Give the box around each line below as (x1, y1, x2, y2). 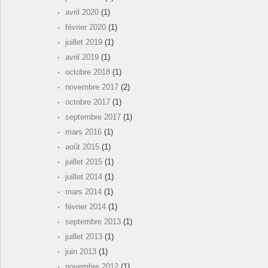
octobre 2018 (65, 68, 110, 77)
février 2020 (65, 23, 106, 32)
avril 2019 (65, 53, 99, 62)
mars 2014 (65, 187, 102, 197)
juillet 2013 (65, 232, 102, 242)
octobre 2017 (65, 98, 110, 107)
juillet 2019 (65, 38, 102, 47)
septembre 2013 (65, 217, 121, 227)
